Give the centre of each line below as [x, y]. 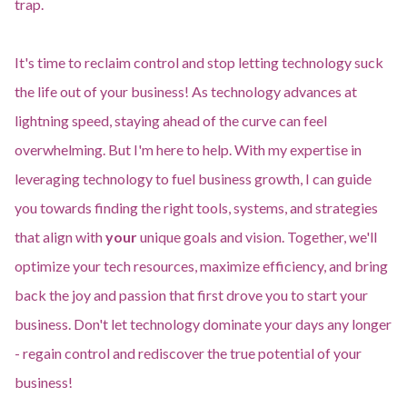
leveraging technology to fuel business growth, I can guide [193, 179]
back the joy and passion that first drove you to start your [191, 295]
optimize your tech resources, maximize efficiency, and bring [201, 266]
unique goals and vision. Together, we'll [257, 237]
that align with [60, 237]
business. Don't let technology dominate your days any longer [203, 324]
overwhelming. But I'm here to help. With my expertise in [188, 149]
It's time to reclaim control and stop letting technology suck [199, 62]
